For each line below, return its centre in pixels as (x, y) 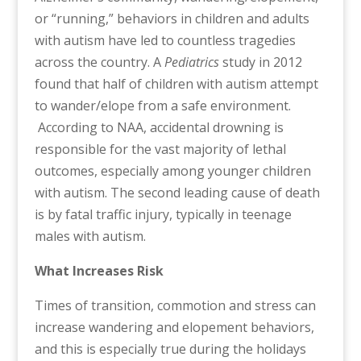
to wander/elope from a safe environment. (162, 105)
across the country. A (99, 62)
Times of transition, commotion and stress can (175, 305)
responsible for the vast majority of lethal (160, 149)
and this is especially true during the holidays (170, 349)
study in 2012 (260, 62)
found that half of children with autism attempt (176, 83)
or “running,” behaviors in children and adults (172, 18)
